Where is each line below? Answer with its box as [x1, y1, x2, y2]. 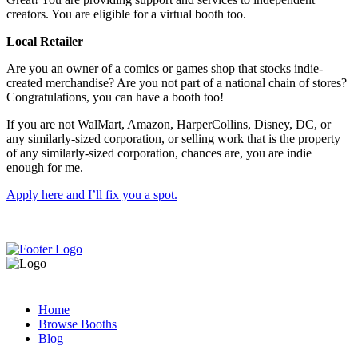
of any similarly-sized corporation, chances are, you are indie [6, 146, 312, 161]
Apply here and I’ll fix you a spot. [6, 188, 177, 202]
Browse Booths [38, 317, 117, 332]
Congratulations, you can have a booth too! [6, 90, 224, 105]
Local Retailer [6, 34, 83, 49]
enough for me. [6, 161, 83, 175]
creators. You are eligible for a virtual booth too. [6, 7, 246, 22]
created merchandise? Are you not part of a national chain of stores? [6, 76, 347, 90]
